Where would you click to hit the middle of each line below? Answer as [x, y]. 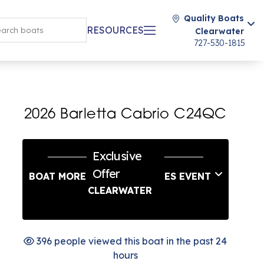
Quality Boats [214, 18]
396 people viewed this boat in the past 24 [131, 241]
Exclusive [117, 156]
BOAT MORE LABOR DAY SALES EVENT [120, 176]
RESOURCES [115, 30]
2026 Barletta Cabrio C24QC [125, 115]
